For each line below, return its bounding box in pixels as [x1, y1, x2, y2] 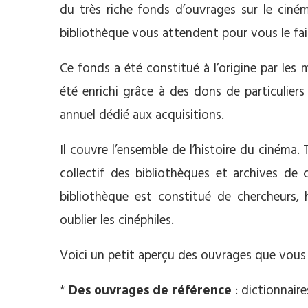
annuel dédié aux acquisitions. [60, 105, 224, 126]
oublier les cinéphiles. [60, 210, 174, 231]
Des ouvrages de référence [69, 280, 232, 301]
